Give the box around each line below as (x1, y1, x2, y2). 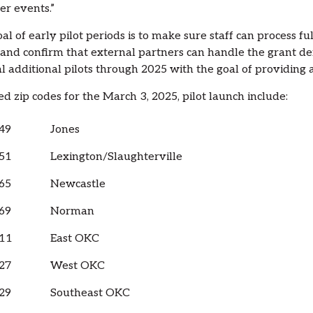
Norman (50, 205, 94, 219)
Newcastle (50, 177, 105, 191)
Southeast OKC (50, 286, 130, 300)
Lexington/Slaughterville (50, 150, 182, 164)
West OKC (50, 259, 105, 273)
